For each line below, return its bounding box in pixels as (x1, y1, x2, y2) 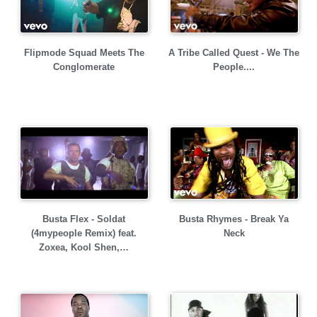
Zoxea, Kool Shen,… (39, 242, 129, 253)
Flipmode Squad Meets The (23, 47, 144, 58)
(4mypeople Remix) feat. (31, 228, 137, 238)
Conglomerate (53, 62, 115, 72)
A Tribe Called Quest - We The (168, 47, 299, 59)
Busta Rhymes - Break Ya (179, 214, 289, 224)
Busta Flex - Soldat (42, 214, 125, 224)
